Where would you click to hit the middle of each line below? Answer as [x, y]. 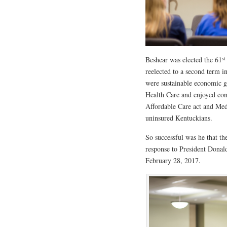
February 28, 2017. [173, 161]
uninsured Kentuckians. [179, 118]
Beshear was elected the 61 [184, 60]
